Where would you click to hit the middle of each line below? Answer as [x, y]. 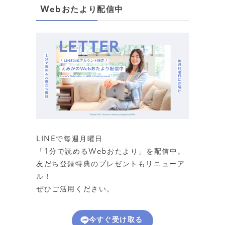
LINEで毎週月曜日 [70, 139]
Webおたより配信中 [82, 10]
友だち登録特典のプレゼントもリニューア [111, 164]
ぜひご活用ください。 [75, 189]
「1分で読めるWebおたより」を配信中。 [111, 152]
